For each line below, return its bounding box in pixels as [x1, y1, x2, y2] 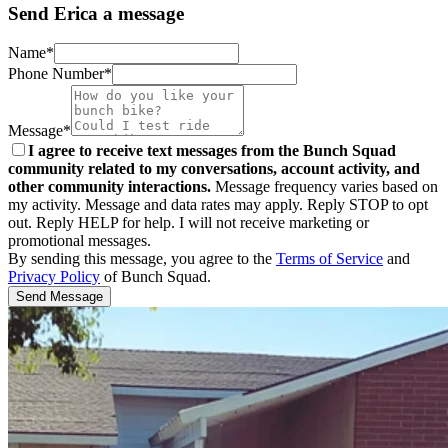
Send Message [16, 289, 103, 305]
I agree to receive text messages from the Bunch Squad [28, 142, 396, 160]
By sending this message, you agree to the [8, 250, 276, 268]
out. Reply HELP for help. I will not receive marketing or [8, 214, 369, 232]
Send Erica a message [8, 2, 184, 24]
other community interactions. [8, 178, 211, 196]
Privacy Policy [8, 268, 100, 286]
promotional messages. [8, 232, 151, 250]
